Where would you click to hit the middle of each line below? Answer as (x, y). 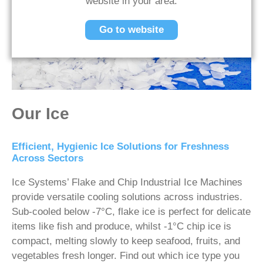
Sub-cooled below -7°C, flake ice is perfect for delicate (131, 212)
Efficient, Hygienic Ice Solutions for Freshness (120, 147)
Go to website (131, 29)
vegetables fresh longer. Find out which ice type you (126, 256)
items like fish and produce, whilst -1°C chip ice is (122, 227)
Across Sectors (48, 159)
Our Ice (41, 114)
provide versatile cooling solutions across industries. (127, 197)
